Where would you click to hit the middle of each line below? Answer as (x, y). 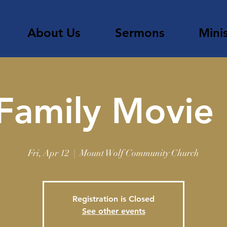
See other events (113, 211)
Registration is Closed (113, 199)
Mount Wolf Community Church (139, 153)
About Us (54, 33)
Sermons (140, 33)
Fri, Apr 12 (49, 153)
